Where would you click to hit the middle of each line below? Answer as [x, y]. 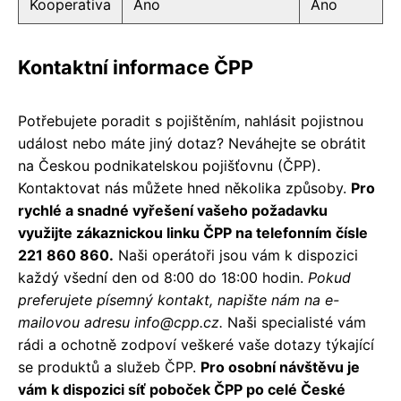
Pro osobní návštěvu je [280, 367]
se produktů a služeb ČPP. [109, 367]
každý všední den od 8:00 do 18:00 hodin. [163, 278]
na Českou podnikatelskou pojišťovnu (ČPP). [169, 166]
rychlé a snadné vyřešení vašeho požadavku [173, 211]
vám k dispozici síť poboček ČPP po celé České [182, 390]
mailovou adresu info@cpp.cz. [120, 323]
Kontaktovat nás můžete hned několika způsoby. [184, 188]
